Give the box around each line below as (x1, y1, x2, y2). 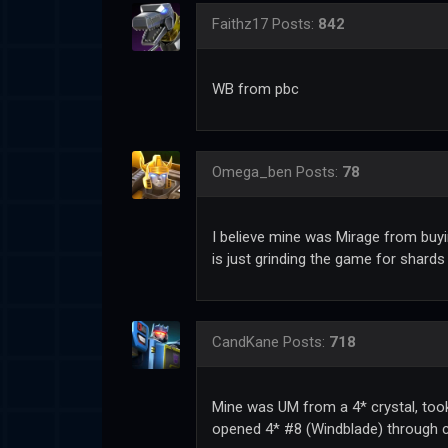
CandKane (212, 332, 279, 351)
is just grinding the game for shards (212, 249, 445, 268)
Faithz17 (212, 14, 268, 33)
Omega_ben (212, 162, 292, 181)
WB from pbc (212, 79, 299, 98)
